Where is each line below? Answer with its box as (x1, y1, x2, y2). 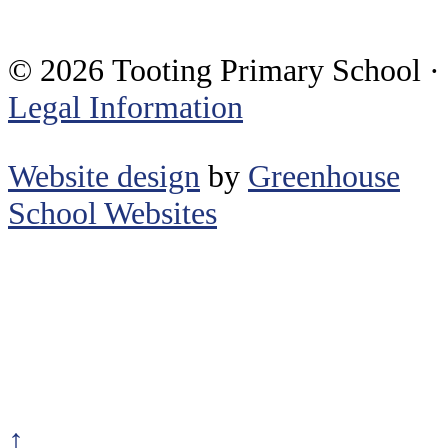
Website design (8, 157, 200, 194)
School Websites (8, 194, 217, 231)
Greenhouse (248, 157, 400, 194)
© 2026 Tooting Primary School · (8, 51, 440, 88)
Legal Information (8, 88, 243, 125)
